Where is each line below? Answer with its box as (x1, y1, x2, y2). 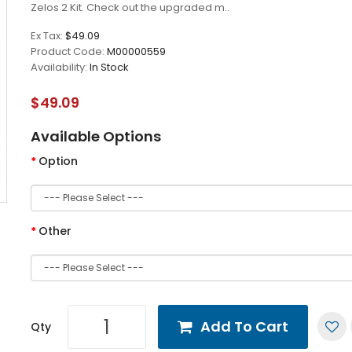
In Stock (90, 60, 129, 75)
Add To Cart (200, 317, 288, 336)
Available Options (31, 126, 161, 146)
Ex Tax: (31, 28, 65, 43)
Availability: (31, 60, 90, 75)
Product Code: (31, 44, 107, 59)
